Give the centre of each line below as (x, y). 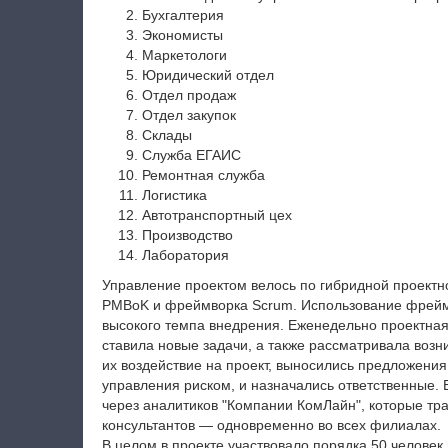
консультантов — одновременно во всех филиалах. (271, 425)
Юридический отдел (207, 75)
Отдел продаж (188, 95)
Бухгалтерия (182, 15)
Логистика (174, 195)
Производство (187, 235)
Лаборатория (185, 255)
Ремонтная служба (203, 175)
